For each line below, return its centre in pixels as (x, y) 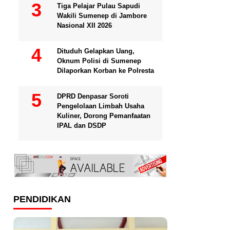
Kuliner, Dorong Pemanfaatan (104, 116)
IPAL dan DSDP (82, 125)
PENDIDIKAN (42, 199)
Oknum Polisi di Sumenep (99, 61)
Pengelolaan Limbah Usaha (101, 106)
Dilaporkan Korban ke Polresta (106, 70)
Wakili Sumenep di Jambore (102, 15)
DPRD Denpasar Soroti (93, 96)
